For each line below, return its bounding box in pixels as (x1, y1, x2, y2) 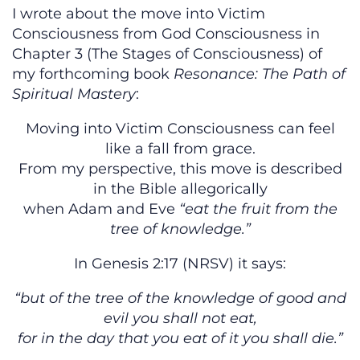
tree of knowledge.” (109, 220, 251, 239)
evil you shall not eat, (103, 309, 257, 328)
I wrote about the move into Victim (12, 5, 265, 23)
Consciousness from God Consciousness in (12, 25, 320, 43)
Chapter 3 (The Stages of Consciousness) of (12, 45, 322, 63)
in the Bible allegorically (92, 180, 268, 198)
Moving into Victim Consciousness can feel (25, 120, 335, 138)
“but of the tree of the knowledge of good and (14, 289, 346, 308)
